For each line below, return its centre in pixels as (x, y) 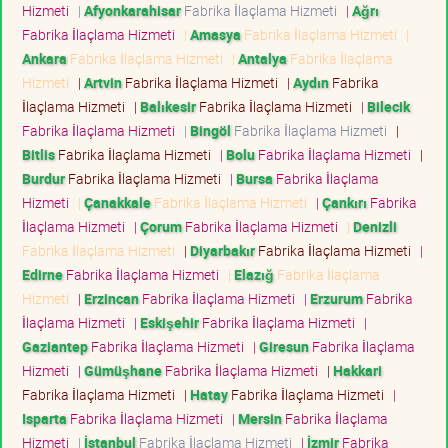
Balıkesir (168, 106)
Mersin (260, 418)
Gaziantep (55, 346)
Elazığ (254, 274)
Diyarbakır (222, 250)
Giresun (284, 346)
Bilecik (388, 106)
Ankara (44, 58)
